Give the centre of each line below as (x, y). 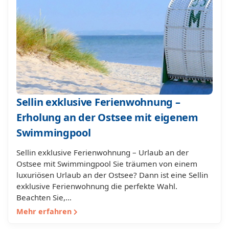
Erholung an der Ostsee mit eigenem (107, 117)
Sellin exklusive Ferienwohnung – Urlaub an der (102, 152)
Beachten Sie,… (44, 197)
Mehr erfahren (45, 211)
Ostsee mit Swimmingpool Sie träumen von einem (107, 164)
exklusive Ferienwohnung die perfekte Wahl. (97, 186)
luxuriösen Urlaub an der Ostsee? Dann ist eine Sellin (112, 175)
